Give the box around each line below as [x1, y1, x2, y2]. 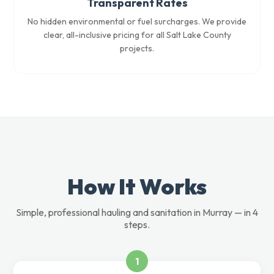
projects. [120, 43, 154, 54]
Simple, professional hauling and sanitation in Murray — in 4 [16, 206, 258, 218]
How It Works [67, 172, 207, 200]
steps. [124, 218, 150, 231]
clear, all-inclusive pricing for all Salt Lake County [43, 29, 231, 40]
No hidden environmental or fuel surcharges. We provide [28, 16, 246, 27]
